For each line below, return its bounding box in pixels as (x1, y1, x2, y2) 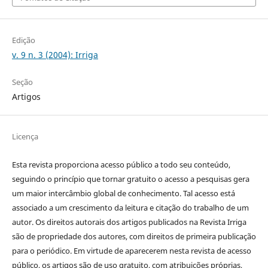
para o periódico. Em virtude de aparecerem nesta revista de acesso (11, 245, 251, 257)
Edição (11, 35, 35, 45)
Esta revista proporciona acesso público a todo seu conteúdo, (11, 159, 230, 170)
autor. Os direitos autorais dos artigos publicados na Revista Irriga (11, 217, 246, 228)
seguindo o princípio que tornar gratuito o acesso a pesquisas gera (11, 173, 249, 185)
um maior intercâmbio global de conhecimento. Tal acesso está (11, 188, 235, 199)
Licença (11, 131, 38, 142)
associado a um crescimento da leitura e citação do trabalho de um (11, 202, 249, 214)
